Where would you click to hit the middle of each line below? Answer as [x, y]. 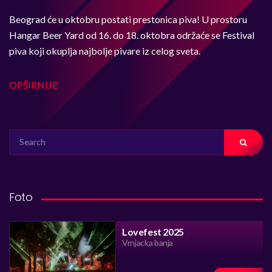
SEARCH [22, 134]
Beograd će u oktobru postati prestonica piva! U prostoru [128, 19]
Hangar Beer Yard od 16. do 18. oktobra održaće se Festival [132, 35]
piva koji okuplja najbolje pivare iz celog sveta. [105, 51]
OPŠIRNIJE [33, 85]
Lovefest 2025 [153, 232]
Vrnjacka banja [148, 243]
